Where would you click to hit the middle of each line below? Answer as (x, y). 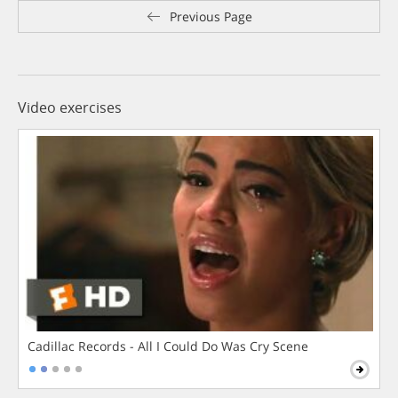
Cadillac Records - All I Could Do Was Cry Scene (168, 346)
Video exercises (70, 108)
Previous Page (211, 17)
